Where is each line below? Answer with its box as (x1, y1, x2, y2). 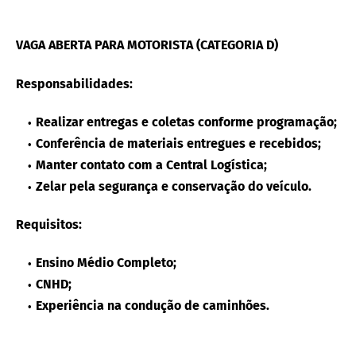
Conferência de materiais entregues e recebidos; (36, 136, 321, 152)
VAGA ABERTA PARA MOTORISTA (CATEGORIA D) (16, 37, 278, 53)
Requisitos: (16, 217, 82, 233)
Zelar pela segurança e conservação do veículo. (36, 179, 311, 195)
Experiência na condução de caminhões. (36, 298, 269, 314)
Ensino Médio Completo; (36, 255, 176, 271)
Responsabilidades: (16, 76, 133, 92)
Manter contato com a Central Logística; (36, 157, 267, 173)
